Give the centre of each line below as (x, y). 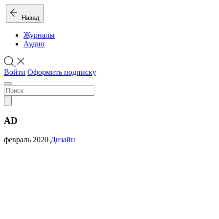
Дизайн (63, 139)
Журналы (39, 35)
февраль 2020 (27, 139)
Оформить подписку (62, 72)
